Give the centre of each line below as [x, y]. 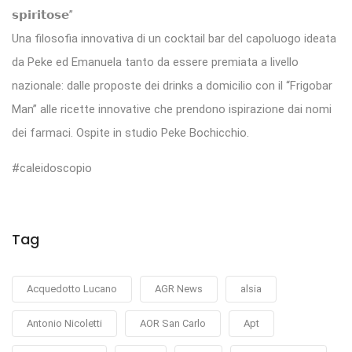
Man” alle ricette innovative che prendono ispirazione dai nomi [172, 109]
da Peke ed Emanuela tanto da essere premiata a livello [155, 62]
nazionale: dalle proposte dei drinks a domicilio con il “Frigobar [172, 85]
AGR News [179, 288]
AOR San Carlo [173, 323]
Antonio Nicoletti [64, 323]
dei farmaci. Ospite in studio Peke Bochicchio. [130, 132]
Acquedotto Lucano [72, 288]
